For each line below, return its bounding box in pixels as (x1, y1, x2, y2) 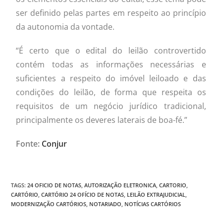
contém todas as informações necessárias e (16, 58, 206, 70)
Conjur (42, 138, 67, 149)
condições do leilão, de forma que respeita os (16, 86, 206, 98)
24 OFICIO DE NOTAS (27, 181, 82, 189)
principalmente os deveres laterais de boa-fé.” (16, 114, 188, 125)
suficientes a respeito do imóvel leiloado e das (16, 72, 206, 84)
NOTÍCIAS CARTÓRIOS (124, 200, 181, 208)
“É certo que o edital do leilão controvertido (16, 45, 206, 56)
